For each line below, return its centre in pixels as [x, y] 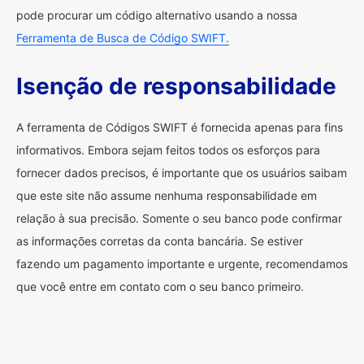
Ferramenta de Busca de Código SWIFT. [123, 38]
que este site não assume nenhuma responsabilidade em [167, 195]
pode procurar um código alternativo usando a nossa [157, 15]
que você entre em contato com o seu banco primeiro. [160, 286]
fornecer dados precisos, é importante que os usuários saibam [182, 173]
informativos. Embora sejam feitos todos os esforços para [168, 150]
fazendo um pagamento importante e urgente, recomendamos [182, 264]
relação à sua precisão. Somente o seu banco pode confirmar [179, 218]
